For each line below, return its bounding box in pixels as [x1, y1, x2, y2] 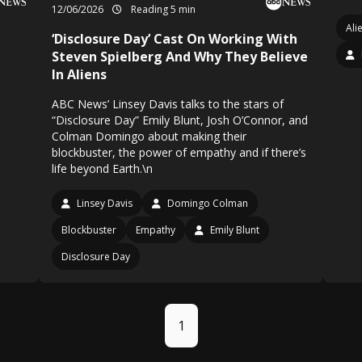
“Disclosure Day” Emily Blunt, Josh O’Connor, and [52, 112, 308, 128]
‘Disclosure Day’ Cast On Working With [52, 30, 297, 48]
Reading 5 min [128, 2, 196, 16]
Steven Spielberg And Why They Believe [52, 48, 308, 65]
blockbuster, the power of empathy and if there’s [52, 145, 306, 160]
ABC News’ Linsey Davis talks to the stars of [52, 96, 284, 112]
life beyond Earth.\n [52, 161, 153, 176]
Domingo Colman [167, 196, 248, 210]
